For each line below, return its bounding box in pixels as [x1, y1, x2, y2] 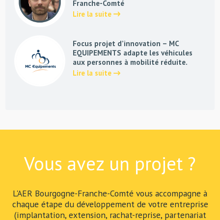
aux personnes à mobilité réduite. [72, 57, 188, 67]
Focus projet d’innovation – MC [72, 39, 179, 49]
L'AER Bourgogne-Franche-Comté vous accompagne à [13, 187, 207, 199]
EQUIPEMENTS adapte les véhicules [72, 48, 192, 58]
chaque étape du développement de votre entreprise [12, 198, 208, 210]
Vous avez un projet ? [24, 151, 196, 176]
